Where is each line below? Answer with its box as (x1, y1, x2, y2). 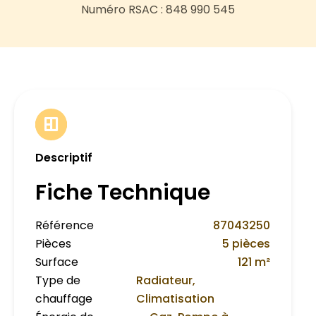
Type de (35, 272, 80, 289)
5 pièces (222, 236, 270, 253)
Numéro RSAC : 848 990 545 (81, 1, 235, 18)
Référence (35, 217, 94, 234)
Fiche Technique (35, 178, 210, 208)
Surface (35, 254, 78, 271)
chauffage (35, 291, 92, 308)
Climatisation (135, 291, 214, 308)
